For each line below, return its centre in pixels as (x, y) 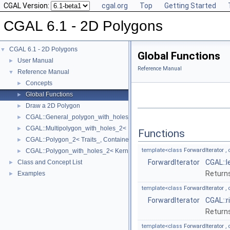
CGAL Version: (27, 6)
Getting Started (190, 6)
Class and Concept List (50, 162)
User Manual (35, 61)
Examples (31, 174)
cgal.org (115, 6)
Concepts (39, 83)
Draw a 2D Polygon (53, 106)
